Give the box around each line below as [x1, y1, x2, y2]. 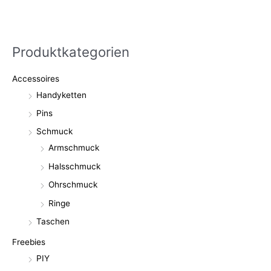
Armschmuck [48, 143, 99, 153]
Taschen [36, 217, 70, 227]
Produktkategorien [12, 44, 129, 60]
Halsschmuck [48, 161, 100, 171]
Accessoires [12, 73, 59, 83]
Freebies [12, 237, 45, 247]
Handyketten [36, 90, 87, 100]
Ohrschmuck [48, 180, 97, 190]
